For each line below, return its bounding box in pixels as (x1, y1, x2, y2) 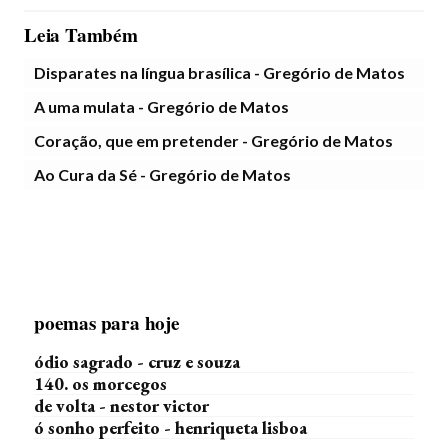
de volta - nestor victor (34, 394, 209, 417)
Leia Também (24, 21, 138, 49)
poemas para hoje (34, 309, 180, 337)
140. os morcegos (34, 372, 167, 395)
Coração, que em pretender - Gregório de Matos (34, 131, 393, 150)
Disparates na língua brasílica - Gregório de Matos (34, 63, 405, 82)
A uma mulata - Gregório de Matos (34, 97, 289, 116)
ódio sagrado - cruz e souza (34, 350, 240, 373)
